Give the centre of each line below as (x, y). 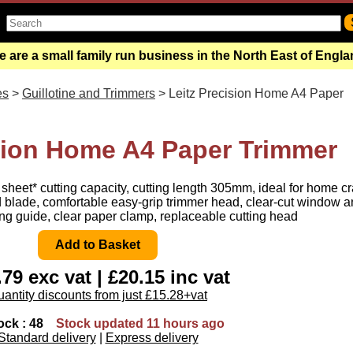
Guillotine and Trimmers (89, 93)
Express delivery (152, 337)
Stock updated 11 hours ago (140, 323)
